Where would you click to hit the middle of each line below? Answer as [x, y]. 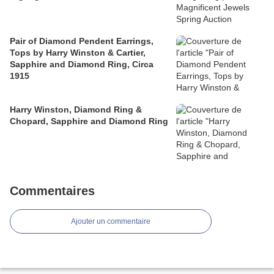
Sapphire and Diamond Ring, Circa [82, 65]
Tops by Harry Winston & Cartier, [78, 53]
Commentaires [52, 191]
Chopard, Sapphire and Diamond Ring [89, 121]
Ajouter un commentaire [111, 222]
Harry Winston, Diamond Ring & [76, 110]
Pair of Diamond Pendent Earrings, [82, 41]
